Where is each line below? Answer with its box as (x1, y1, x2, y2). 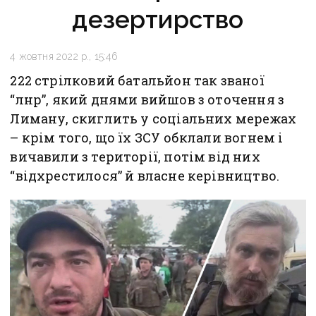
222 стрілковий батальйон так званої (10, 72, 265, 89)
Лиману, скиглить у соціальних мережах (10, 110, 297, 127)
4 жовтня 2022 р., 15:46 (10, 51, 119, 62)
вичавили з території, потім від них (10, 148, 260, 165)
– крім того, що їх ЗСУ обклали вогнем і (10, 129, 284, 146)
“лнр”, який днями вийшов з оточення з (10, 91, 285, 108)
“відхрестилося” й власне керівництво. (10, 167, 280, 184)
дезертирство (72, 5, 244, 34)
